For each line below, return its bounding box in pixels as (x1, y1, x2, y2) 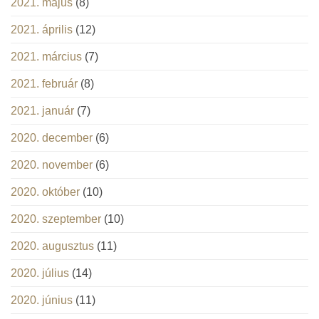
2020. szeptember (11, 213, 101, 226)
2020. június (11, 294, 73, 307)
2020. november (11, 159, 93, 172)
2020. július (11, 267, 69, 280)
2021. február (11, 78, 78, 90)
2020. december (11, 132, 93, 145)
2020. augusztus (11, 240, 94, 253)
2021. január (11, 105, 74, 117)
